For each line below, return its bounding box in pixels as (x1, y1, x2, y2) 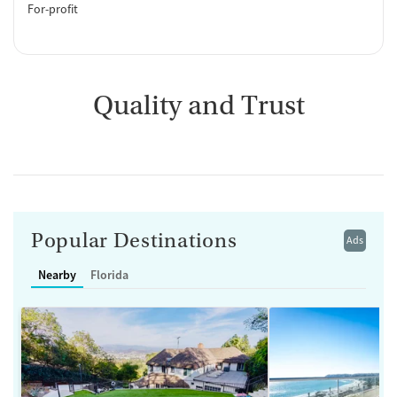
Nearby (38, 267, 76, 284)
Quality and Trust (92, 90, 305, 122)
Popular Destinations (31, 229, 237, 253)
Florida (90, 267, 128, 284)
